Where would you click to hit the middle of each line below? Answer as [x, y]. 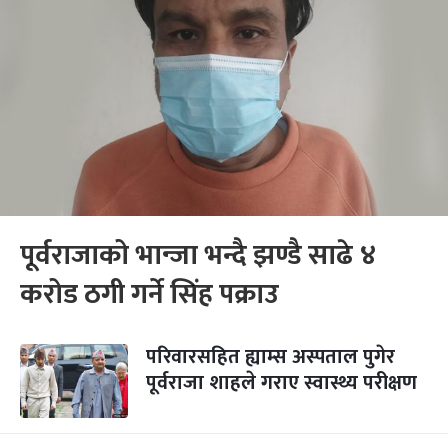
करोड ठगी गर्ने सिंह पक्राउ [149, 294]
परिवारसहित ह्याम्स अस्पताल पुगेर [270, 357]
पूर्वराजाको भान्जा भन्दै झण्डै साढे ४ [198, 255]
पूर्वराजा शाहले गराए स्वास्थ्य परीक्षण [281, 383]
